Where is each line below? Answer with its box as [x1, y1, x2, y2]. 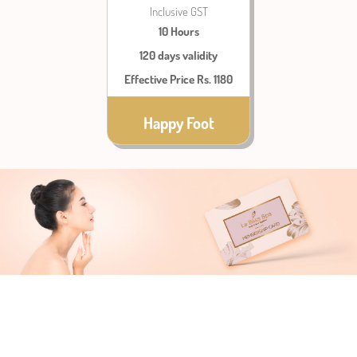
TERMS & [36, 291, 161, 331]
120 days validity [139, 48, 218, 63]
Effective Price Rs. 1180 [124, 72, 233, 87]
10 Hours [158, 24, 199, 39]
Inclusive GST [149, 4, 208, 19]
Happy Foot [143, 112, 214, 133]
